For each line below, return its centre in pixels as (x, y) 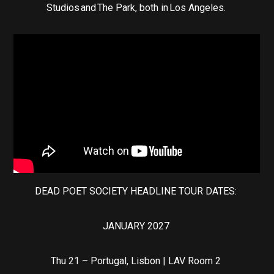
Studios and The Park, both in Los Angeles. (137, 8)
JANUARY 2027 (137, 226)
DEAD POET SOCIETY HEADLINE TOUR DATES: (137, 191)
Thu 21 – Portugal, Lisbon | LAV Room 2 (137, 261)
